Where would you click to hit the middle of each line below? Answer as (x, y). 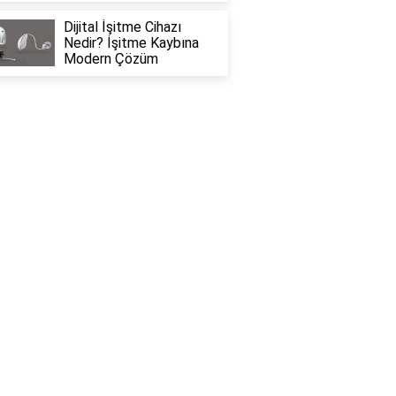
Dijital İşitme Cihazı (122, 27)
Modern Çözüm (110, 59)
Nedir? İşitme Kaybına (131, 43)
